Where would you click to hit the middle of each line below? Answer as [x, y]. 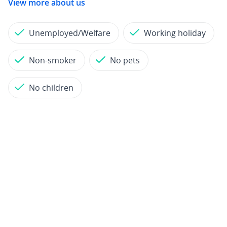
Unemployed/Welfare [70, 33]
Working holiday [175, 33]
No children [51, 88]
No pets [125, 60]
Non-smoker [53, 60]
